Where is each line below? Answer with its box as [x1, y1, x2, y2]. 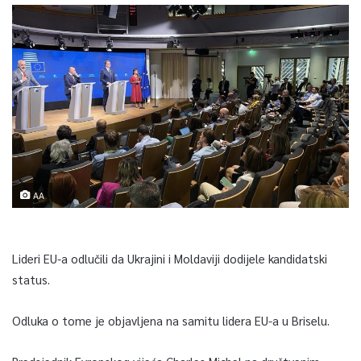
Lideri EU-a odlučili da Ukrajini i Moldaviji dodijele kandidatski [12, 250, 327, 266]
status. [12, 271, 50, 287]
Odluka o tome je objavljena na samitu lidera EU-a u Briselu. [12, 312, 330, 328]
